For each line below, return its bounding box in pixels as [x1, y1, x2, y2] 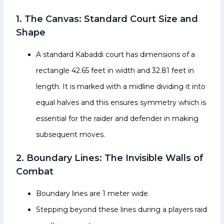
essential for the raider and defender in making [36, 113, 198, 123]
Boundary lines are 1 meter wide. [36, 188, 149, 198]
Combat [16, 165, 53, 177]
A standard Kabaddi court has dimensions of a [36, 49, 195, 59]
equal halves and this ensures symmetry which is [36, 97, 206, 107]
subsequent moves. [36, 129, 105, 139]
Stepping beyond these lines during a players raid [36, 204, 207, 214]
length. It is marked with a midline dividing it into [36, 81, 205, 91]
